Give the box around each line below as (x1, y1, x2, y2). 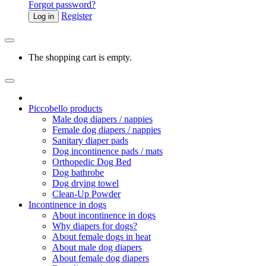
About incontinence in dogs (52, 210, 156, 220)
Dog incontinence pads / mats (52, 146, 163, 156)
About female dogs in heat (52, 232, 151, 242)
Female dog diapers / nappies (52, 125, 161, 135)
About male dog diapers (52, 242, 142, 252)
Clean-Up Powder (52, 189, 121, 199)
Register (61, 11, 92, 21)
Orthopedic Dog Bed (52, 157, 131, 167)
